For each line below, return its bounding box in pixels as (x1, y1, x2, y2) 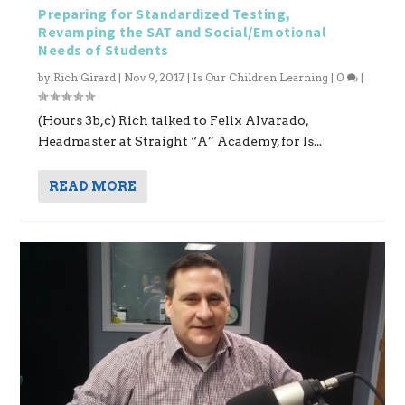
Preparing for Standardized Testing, (38, 4, 291, 23)
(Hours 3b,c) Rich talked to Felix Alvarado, (38, 112, 309, 127)
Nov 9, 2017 (124, 70, 185, 84)
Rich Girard (53, 70, 117, 84)
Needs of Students (38, 40, 169, 59)
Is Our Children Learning (193, 70, 329, 84)
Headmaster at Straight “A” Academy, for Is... (38, 133, 323, 148)
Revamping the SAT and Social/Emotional (38, 22, 327, 41)
